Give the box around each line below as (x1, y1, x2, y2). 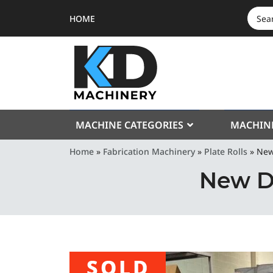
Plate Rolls (204, 146, 247, 157)
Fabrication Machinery (103, 146, 195, 157)
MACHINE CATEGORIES (76, 118, 183, 132)
